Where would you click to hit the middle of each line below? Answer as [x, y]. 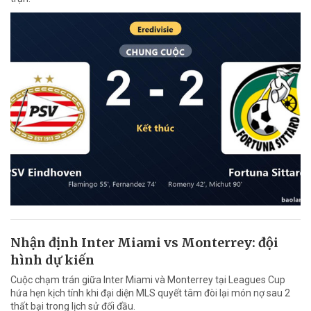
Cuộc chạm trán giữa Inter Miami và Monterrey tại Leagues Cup [148, 280]
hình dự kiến [52, 260]
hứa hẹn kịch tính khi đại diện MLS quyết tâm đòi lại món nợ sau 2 [150, 293]
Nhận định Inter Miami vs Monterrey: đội [144, 243]
